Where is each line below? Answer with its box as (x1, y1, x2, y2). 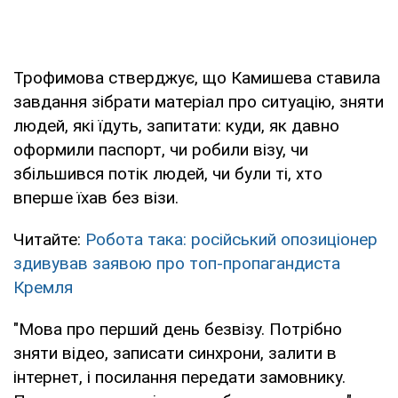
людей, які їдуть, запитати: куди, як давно (13, 115, 339, 136)
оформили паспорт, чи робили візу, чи (13, 139, 308, 160)
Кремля (13, 276, 73, 298)
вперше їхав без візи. (13, 187, 179, 208)
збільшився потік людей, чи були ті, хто (13, 163, 322, 184)
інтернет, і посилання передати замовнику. (13, 366, 346, 387)
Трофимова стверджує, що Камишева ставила (13, 67, 380, 88)
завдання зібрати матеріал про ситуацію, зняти (13, 91, 384, 112)
